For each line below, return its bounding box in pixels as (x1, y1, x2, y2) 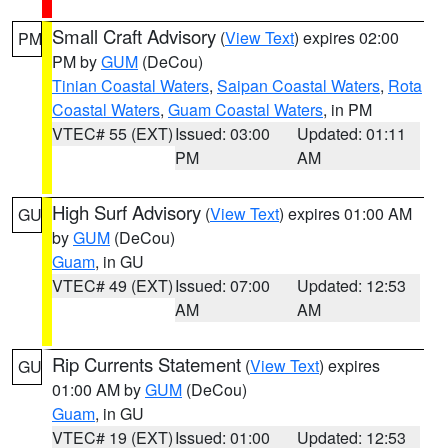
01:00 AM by (52, 378, 145, 401)
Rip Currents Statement (52, 351, 241, 377)
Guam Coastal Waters (168, 98, 323, 121)
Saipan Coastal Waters (217, 74, 380, 97)
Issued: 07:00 (174, 274, 270, 297)
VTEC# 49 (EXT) (52, 274, 173, 297)
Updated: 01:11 (297, 122, 407, 145)
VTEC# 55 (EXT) (52, 122, 173, 145)
